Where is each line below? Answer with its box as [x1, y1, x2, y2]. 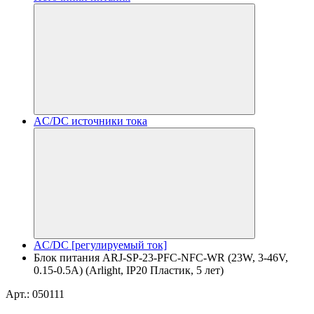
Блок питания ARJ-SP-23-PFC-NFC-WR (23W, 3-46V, [34, 252, 288, 264]
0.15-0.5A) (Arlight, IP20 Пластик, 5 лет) [34, 264, 224, 276]
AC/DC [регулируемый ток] [34, 239, 167, 251]
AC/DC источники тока [34, 115, 147, 127]
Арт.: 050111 [6, 288, 64, 300]
